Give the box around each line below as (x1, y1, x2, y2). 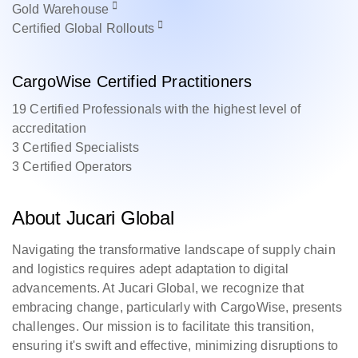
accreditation (12, 121, 87, 135)
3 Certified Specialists (12, 141, 139, 154)
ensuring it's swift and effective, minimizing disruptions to (12, 339, 339, 352)
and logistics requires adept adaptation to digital (12, 262, 289, 276)
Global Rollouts (64, 22, 158, 35)
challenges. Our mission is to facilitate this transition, (12, 320, 315, 333)
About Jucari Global (12, 207, 174, 229)
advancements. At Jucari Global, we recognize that (12, 281, 304, 295)
